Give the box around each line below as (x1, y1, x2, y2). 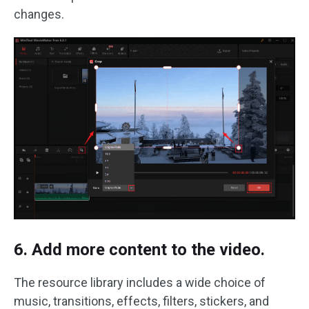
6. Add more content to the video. (14, 239, 265, 259)
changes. (14, 6, 64, 21)
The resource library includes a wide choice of (14, 275, 266, 290)
